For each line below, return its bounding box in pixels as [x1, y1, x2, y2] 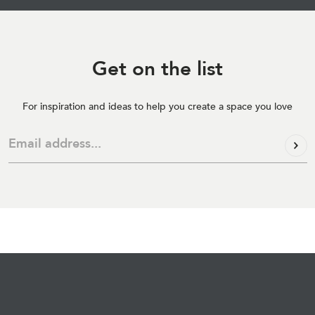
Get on [92, 56, 161, 82]
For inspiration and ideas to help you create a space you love [22, 100, 292, 113]
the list [161, 56, 223, 82]
